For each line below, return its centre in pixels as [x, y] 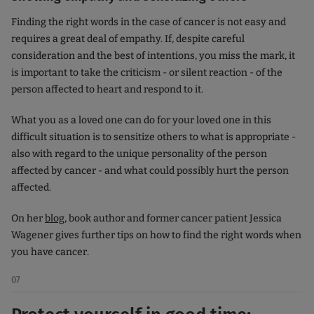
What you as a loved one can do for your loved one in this [141, 120]
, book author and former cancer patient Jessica [173, 218]
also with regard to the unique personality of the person [139, 153]
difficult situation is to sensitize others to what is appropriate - [153, 137]
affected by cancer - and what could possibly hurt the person [150, 170]
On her [28, 218]
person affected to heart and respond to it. [107, 89]
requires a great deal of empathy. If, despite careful [128, 39]
